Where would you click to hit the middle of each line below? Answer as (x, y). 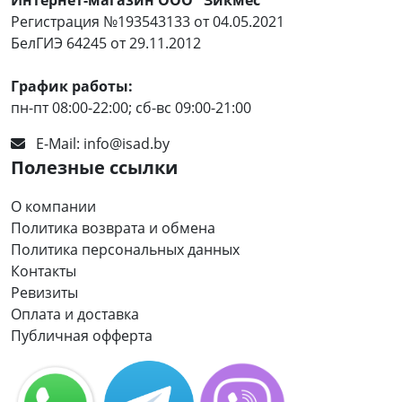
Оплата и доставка (75, 314)
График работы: (72, 86)
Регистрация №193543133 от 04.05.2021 (148, 21)
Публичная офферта (82, 335)
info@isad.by (127, 143)
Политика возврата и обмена (113, 227)
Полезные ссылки (94, 167)
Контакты (44, 271)
